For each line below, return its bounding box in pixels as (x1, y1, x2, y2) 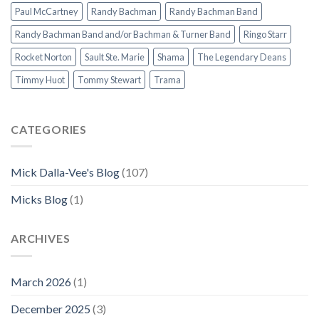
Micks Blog (11, 192, 68, 206)
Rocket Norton (15, 51, 72, 63)
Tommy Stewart (78, 73, 141, 85)
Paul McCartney (15, 5, 78, 17)
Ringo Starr (244, 28, 287, 40)
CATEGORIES (11, 122, 87, 136)
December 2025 (11, 301, 90, 315)
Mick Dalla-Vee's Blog (11, 165, 120, 179)
